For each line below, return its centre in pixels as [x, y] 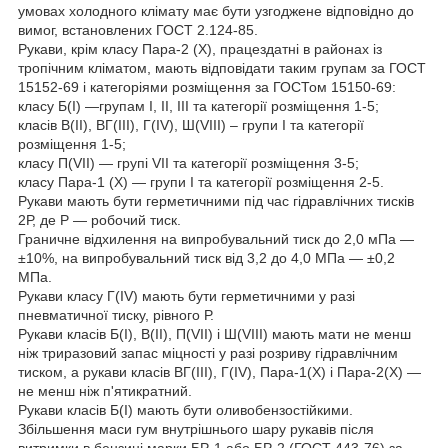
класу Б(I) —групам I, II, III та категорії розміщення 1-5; [198, 105]
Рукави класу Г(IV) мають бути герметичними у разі [186, 295]
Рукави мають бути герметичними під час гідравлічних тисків [216, 200]
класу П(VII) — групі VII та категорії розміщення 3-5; [188, 162]
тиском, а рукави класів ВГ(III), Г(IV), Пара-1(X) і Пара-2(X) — [219, 371]
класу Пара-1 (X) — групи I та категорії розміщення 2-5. [201, 181]
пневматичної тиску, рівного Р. [116, 314]
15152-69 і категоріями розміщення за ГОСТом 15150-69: [207, 86]
